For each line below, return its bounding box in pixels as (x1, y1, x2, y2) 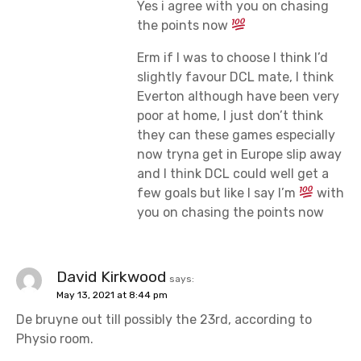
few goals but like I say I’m (137, 185, 299, 201)
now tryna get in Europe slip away (137, 146, 342, 162)
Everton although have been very (137, 88, 339, 104)
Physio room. (16, 330, 93, 346)
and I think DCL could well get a (137, 165, 329, 181)
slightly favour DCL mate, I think (137, 68, 334, 85)
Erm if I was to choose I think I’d (137, 49, 328, 65)
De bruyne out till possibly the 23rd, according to (16, 311, 312, 327)
